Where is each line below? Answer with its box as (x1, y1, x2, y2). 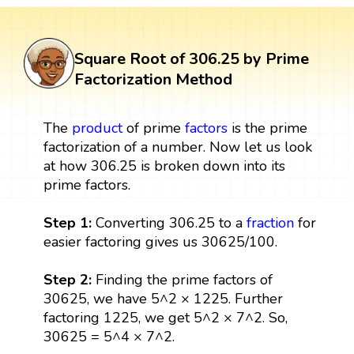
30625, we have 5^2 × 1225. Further (43, 288, 283, 308)
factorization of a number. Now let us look (43, 137, 312, 156)
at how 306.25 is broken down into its (43, 156, 285, 175)
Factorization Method (74, 68, 232, 90)
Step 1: (43, 213, 96, 232)
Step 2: (43, 269, 92, 289)
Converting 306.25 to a (95, 213, 247, 232)
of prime (122, 118, 185, 137)
